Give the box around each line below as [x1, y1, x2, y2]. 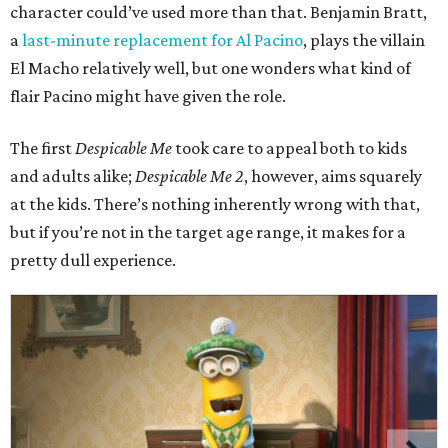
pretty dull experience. [10, 250, 176, 270]
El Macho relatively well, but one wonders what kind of [10, 58, 411, 78]
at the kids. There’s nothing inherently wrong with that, [10, 194, 420, 214]
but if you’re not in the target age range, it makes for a [10, 222, 406, 242]
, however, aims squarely [244, 166, 422, 186]
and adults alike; [10, 166, 135, 186]
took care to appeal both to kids [172, 138, 407, 158]
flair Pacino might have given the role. [10, 86, 286, 106]
